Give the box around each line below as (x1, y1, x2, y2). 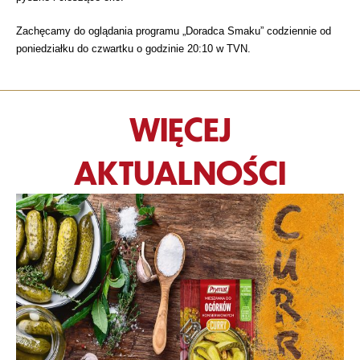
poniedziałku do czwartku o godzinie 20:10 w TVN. (16, 42, 251, 55)
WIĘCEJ (129, 108, 231, 148)
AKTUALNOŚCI (74, 151, 286, 191)
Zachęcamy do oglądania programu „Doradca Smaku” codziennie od (16, 24, 331, 37)
